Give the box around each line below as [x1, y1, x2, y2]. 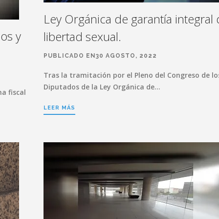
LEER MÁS [44, 104, 75, 111]
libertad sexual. [44, 28, 121, 44]
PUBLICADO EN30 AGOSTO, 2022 [44, 52, 157, 59]
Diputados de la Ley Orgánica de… [44, 82, 160, 91]
